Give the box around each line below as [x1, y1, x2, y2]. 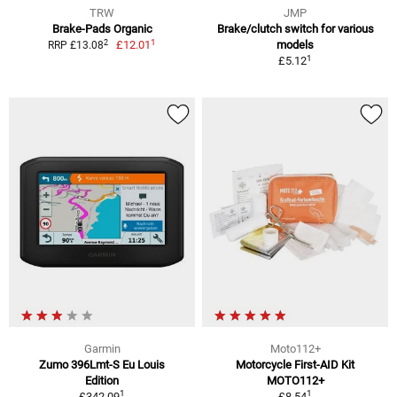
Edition [85, 374, 119, 388]
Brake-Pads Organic [51, 22, 152, 36]
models [276, 38, 314, 52]
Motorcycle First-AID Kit [236, 358, 354, 372]
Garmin [83, 342, 121, 356]
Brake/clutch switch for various [216, 22, 374, 36]
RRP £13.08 [47, 39, 104, 52]
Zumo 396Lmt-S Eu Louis [39, 358, 165, 372]
